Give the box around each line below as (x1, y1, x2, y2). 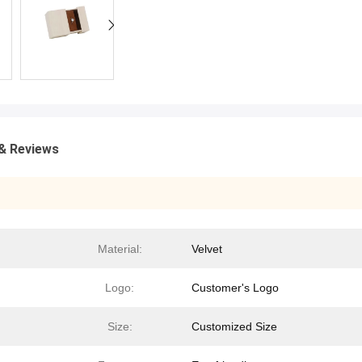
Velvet (192, 242, 222, 255)
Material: (97, 242, 142, 255)
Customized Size (192, 320, 277, 333)
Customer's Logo (192, 281, 279, 294)
